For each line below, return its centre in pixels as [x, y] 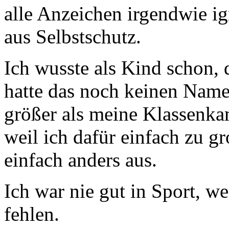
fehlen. [32, 214]
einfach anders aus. [81, 159]
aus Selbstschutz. [73, 36]
